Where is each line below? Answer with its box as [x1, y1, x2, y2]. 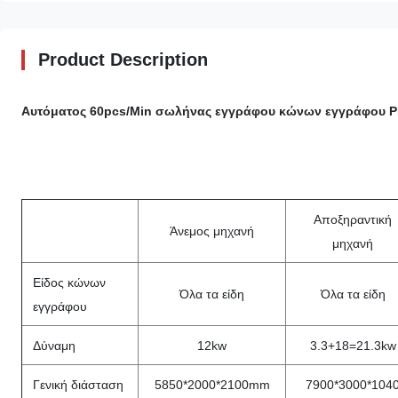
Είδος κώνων [33, 275, 106, 290]
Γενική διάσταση [33, 378, 123, 392]
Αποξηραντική [314, 212, 392, 227]
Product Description [38, 50, 208, 69]
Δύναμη [33, 338, 76, 353]
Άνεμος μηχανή [170, 224, 254, 238]
